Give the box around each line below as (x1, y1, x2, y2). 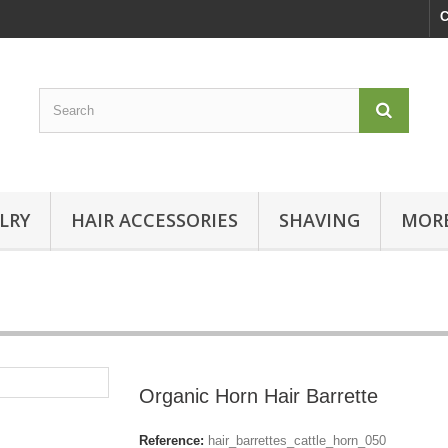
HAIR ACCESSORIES (71, 208, 238, 232)
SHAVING (279, 208, 360, 232)
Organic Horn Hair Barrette (139, 385, 378, 407)
